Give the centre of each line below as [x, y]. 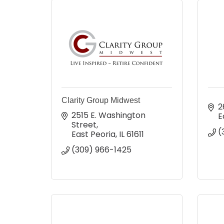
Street [84, 124]
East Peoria [93, 134]
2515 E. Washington [108, 115]
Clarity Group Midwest [101, 100]
